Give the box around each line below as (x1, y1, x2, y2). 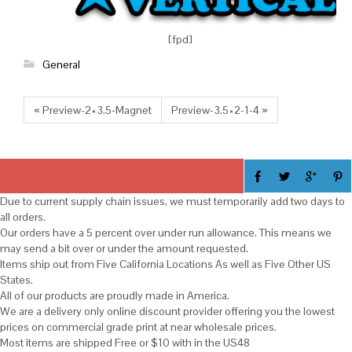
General (42, 57, 80, 71)
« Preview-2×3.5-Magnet (34, 103, 152, 117)
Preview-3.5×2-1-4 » (171, 103, 268, 117)
